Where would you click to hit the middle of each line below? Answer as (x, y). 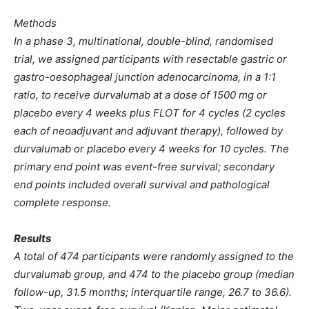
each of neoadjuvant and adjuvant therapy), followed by (148, 131)
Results (32, 239)
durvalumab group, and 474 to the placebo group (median (154, 275)
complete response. (62, 203)
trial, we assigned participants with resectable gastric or (150, 59)
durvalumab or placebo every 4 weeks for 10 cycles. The (151, 149)
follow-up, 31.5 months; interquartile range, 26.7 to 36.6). (153, 292)
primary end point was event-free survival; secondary (144, 167)
